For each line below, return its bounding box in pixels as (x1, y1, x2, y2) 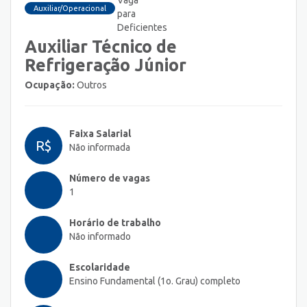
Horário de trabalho (69, 217, 161, 229)
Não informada (69, 142, 130, 153)
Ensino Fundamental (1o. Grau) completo (69, 275, 241, 287)
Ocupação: (25, 79, 75, 91)
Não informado (69, 231, 131, 243)
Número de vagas (69, 173, 150, 184)
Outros (75, 79, 107, 91)
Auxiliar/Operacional (34, 3, 107, 12)
